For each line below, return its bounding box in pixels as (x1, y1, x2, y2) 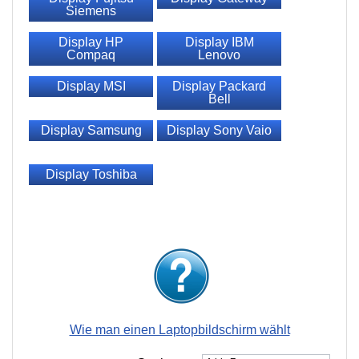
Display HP (58, 35, 123, 49)
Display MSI (56, 79, 126, 93)
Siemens (66, 4, 116, 18)
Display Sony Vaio (167, 123, 272, 137)
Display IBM (184, 35, 254, 49)
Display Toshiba (45, 167, 137, 181)
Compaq (67, 48, 115, 62)
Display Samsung (40, 123, 142, 137)
